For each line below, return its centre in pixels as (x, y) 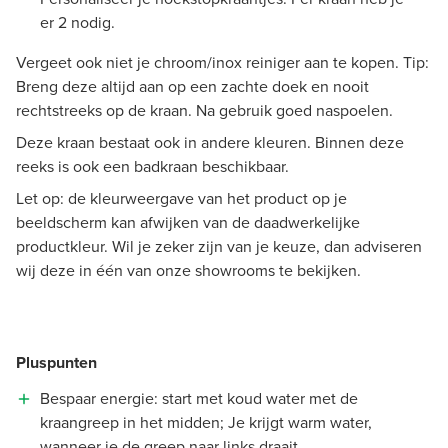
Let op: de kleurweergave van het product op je (181, 198)
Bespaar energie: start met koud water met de (199, 398)
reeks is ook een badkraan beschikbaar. (152, 166)
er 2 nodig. (77, 22)
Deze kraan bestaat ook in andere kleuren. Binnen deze (210, 142)
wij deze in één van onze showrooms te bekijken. (188, 270)
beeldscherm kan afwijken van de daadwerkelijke (188, 222)
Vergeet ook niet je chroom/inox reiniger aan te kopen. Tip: (222, 62)
